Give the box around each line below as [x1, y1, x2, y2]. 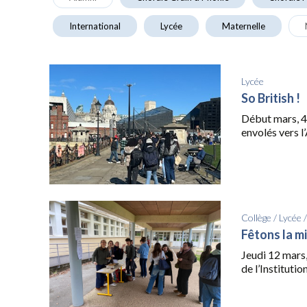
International [69, 21, 121, 32]
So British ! [241, 90, 300, 106]
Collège [241, 212, 271, 223]
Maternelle [222, 21, 265, 32]
